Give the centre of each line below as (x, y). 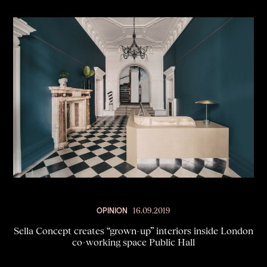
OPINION (112, 210)
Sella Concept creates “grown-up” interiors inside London (133, 231)
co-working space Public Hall (133, 242)
